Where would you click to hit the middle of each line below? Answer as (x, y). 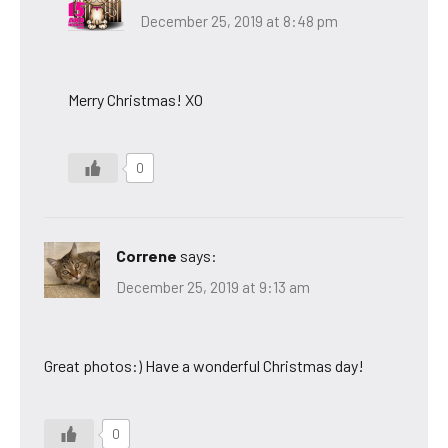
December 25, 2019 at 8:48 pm (239, 20)
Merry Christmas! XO (135, 99)
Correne (146, 255)
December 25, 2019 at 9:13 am (213, 287)
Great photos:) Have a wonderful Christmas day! (204, 366)
